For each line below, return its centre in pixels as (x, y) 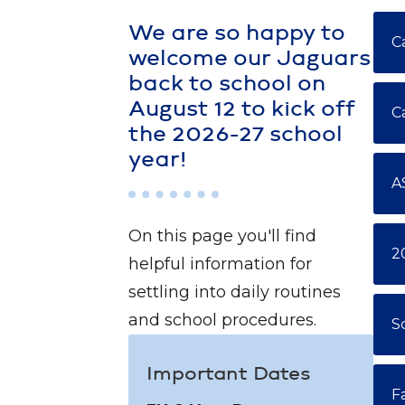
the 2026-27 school (235, 135)
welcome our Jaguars (250, 59)
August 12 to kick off (242, 109)
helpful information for (220, 264)
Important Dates (229, 374)
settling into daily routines (235, 292)
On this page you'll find (222, 236)
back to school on (227, 84)
